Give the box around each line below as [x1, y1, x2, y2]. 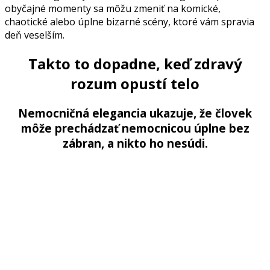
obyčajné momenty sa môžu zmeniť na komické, [5, 1, 221, 15]
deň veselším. [5, 28, 64, 42]
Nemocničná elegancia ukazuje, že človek [18, 105, 252, 121]
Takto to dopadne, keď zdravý [28, 53, 242, 74]
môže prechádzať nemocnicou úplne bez [20, 120, 250, 136]
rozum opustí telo [71, 73, 199, 93]
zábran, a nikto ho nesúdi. [62, 135, 208, 151]
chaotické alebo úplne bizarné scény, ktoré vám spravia [5, 14, 254, 28]
